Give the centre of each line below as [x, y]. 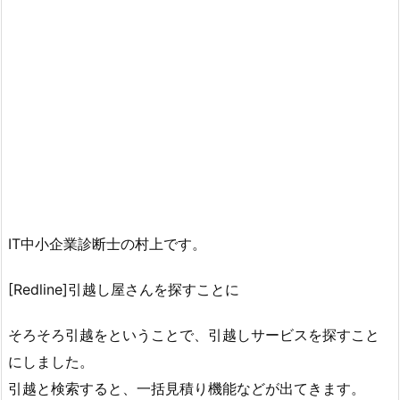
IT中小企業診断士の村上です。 [107, 243]
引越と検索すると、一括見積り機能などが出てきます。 [187, 388]
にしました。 [51, 361]
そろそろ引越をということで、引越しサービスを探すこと [194, 334]
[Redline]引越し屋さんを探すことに [124, 289]
